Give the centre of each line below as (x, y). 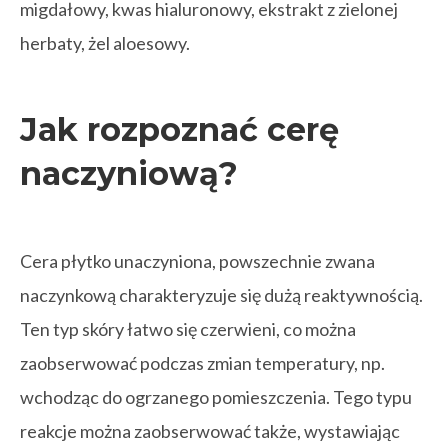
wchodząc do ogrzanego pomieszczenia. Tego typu (216, 397)
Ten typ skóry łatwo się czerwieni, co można (188, 329)
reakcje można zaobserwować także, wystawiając (210, 431)
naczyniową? (129, 173)
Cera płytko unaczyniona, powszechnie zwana (197, 261)
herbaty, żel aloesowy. (105, 43)
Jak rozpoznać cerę (179, 129)
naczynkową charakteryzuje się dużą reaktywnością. (221, 295)
